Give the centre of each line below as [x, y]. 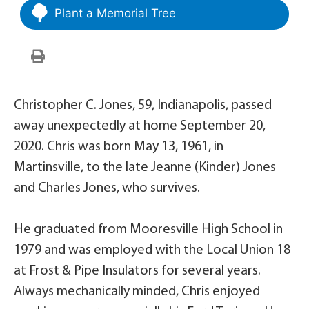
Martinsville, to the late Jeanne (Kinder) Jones [145, 167]
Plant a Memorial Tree [115, 13]
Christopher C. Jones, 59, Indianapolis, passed [143, 105]
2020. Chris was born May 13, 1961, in [119, 147]
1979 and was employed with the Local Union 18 [152, 250]
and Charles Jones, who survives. [107, 188]
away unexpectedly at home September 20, [140, 126]
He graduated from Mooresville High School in [148, 229]
